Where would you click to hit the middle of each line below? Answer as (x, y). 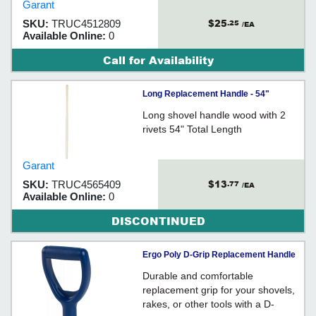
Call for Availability (158, 60)
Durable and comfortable (198, 275)
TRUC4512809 (86, 23)
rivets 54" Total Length (192, 129)
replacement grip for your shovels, (219, 290)
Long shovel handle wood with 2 (214, 115)
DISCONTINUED (158, 220)
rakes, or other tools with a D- (208, 304)
